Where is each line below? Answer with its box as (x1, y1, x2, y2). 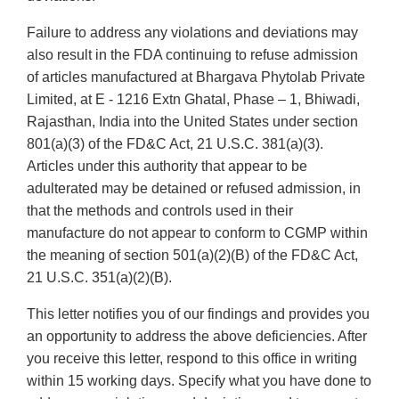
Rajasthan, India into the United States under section (27, 114, 358, 130)
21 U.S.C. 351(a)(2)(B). (27, 270, 172, 286)
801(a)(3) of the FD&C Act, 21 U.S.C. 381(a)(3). (27, 136, 323, 152)
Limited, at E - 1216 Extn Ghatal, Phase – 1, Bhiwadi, (27, 92, 360, 108)
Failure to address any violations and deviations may (27, 25, 358, 41)
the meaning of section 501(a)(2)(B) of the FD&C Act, (27, 248, 358, 264)
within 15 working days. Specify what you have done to (27, 373, 371, 389)
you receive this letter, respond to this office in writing (27, 351, 357, 367)
